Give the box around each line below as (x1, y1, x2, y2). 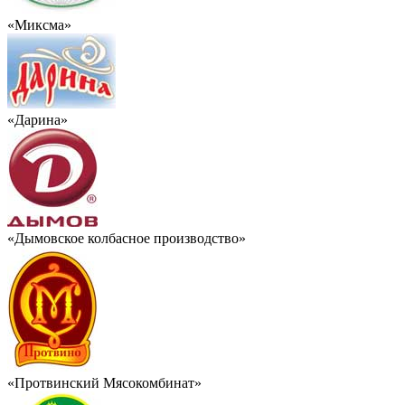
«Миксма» (7, 16, 71, 33)
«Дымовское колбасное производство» (7, 230, 246, 246)
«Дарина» (7, 111, 68, 127)
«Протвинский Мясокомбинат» (7, 374, 202, 391)
